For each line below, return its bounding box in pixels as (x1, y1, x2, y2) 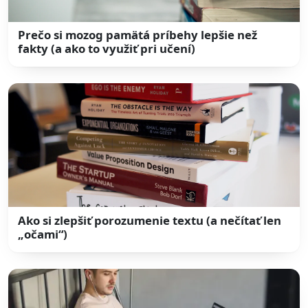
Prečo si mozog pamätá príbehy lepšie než (18, 27, 258, 43)
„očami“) (18, 225, 68, 242)
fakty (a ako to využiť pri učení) (18, 41, 196, 57)
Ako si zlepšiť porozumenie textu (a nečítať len (18, 212, 282, 228)
